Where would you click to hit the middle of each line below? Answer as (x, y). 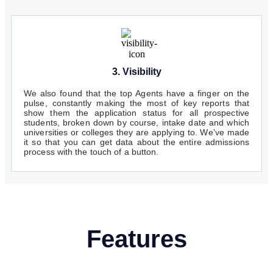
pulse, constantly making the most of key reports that (136, 103)
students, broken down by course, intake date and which (136, 123)
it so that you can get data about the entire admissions (136, 142)
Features (136, 239)
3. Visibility (136, 72)
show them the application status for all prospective (136, 113)
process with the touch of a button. (91, 152)
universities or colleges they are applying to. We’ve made (136, 133)
